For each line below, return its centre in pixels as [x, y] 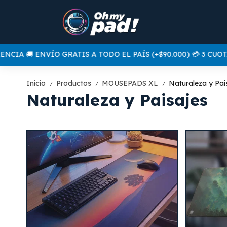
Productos [75, 83]
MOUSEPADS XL [131, 83]
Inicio [37, 83]
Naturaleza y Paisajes [117, 100]
